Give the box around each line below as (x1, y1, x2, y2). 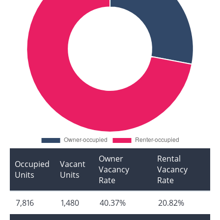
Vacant (60, 158, 85, 169)
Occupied (15, 158, 50, 169)
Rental (157, 153, 181, 164)
